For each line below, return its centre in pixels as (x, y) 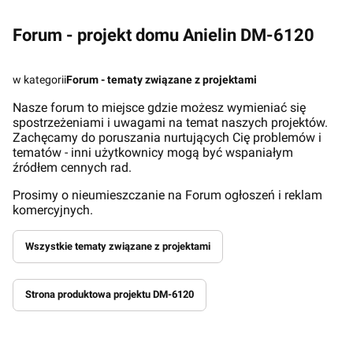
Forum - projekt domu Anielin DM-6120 (163, 35)
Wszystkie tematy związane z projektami (117, 246)
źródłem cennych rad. (72, 167)
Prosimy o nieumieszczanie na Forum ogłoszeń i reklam (167, 195)
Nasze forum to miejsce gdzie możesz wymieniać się (159, 108)
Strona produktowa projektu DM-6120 (109, 295)
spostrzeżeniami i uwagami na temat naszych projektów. (170, 123)
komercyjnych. (53, 210)
